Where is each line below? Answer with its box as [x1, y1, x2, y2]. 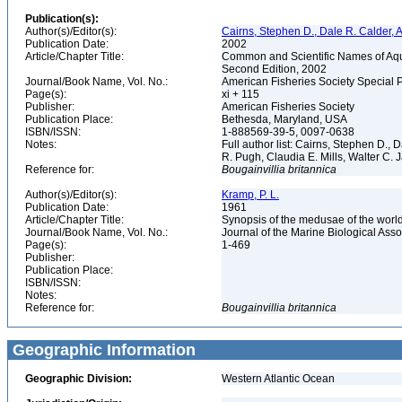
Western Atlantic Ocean [222, 372, 335, 385]
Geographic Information [8, 341, 196, 359]
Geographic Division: [25, 372, 132, 385]
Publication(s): [25, 13, 99, 25]
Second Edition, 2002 [222, 63, 329, 75]
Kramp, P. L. [222, 188, 279, 201]
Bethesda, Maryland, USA [222, 113, 350, 126]
